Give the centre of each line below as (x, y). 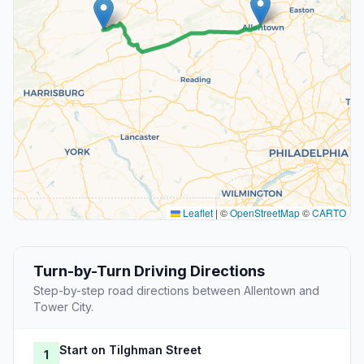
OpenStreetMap (265, 213)
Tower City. (63, 307)
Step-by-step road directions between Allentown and (176, 291)
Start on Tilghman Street (130, 350)
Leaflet (197, 213)
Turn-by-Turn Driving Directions (149, 271)
